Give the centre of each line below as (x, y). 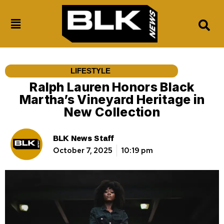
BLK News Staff (83, 138)
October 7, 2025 (82, 151)
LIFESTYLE (91, 70)
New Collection (112, 112)
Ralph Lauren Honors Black (112, 87)
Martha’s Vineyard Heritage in (112, 99)
